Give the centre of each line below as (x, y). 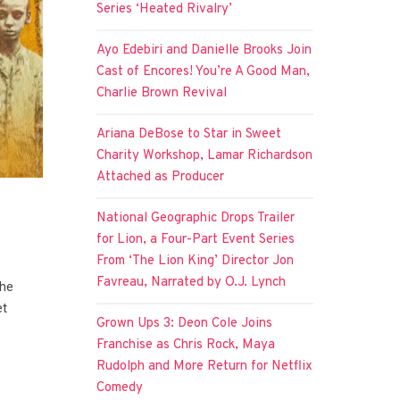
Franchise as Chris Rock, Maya (186, 345)
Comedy (120, 387)
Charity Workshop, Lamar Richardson (205, 155)
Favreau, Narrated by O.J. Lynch (192, 282)
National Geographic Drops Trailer (196, 218)
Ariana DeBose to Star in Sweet (189, 134)
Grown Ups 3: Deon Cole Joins (185, 323)
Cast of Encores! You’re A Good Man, (204, 71)
